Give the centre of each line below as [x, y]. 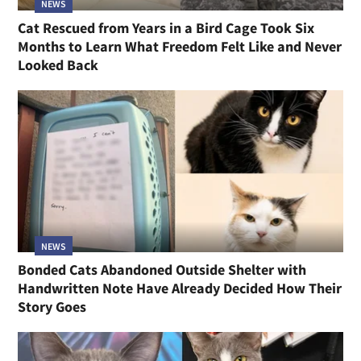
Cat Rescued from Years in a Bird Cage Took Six [166, 27]
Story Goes [52, 307]
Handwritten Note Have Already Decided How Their [180, 288]
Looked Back [58, 64]
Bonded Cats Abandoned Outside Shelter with [162, 270]
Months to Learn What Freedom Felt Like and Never [180, 46]
